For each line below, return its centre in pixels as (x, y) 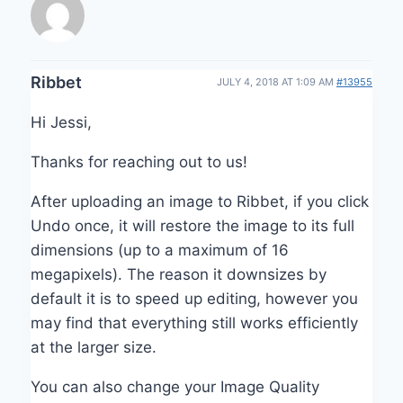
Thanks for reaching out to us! (139, 161)
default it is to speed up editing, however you (194, 298)
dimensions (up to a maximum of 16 (160, 250)
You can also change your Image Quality (175, 386)
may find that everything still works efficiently (194, 322)
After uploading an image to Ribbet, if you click (200, 201)
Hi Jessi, (61, 122)
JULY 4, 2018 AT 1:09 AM (277, 82)
